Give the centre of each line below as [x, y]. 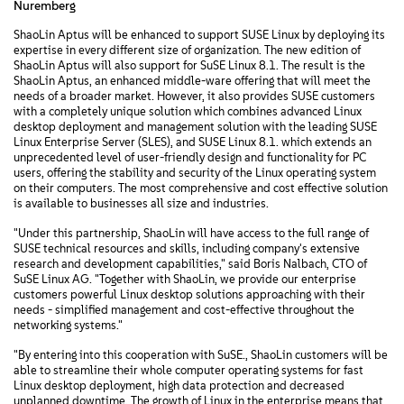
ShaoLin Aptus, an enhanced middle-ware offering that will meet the [192, 81]
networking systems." [68, 325]
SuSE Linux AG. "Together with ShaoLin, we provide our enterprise [185, 279]
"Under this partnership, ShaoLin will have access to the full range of [191, 233]
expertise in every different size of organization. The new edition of [187, 50]
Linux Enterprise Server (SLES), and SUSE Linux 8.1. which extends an [193, 142]
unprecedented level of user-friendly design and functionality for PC [190, 157]
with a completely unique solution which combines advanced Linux [188, 111]
